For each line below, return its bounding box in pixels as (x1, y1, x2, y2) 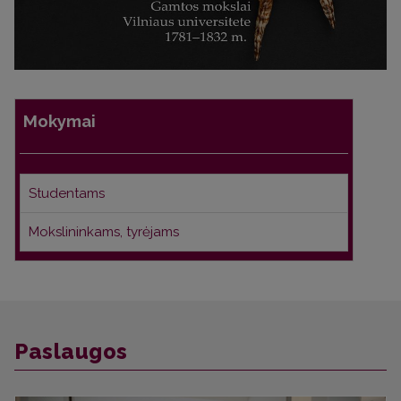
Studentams (29, 185, 105, 202)
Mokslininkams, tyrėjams (29, 224, 179, 241)
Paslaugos (14, 338, 128, 365)
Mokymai (23, 111, 96, 132)
